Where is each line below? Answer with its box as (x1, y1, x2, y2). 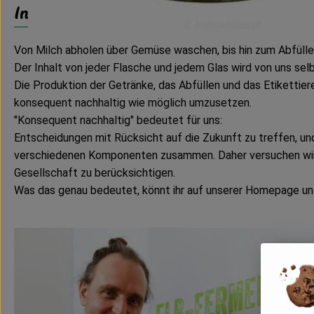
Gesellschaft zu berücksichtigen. (14, 165, 175, 179)
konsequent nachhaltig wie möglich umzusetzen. (14, 95, 252, 109)
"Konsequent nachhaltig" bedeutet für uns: (14, 113, 222, 127)
